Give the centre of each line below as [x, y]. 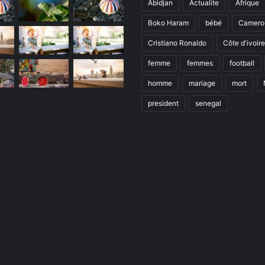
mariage [202, 83]
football [242, 63]
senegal [208, 104]
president [163, 104]
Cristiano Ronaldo [177, 43]
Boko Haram [168, 23]
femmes [200, 63]
